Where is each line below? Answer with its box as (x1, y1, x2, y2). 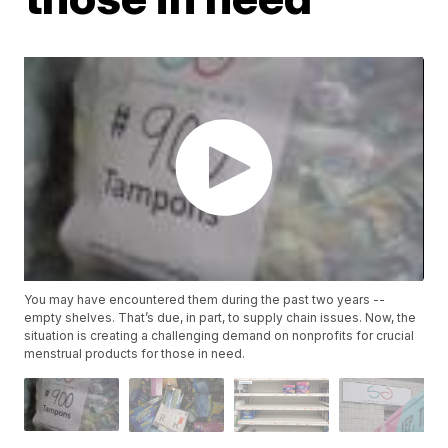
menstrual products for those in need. (24, 346, 246, 362)
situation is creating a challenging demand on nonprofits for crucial (24, 328, 415, 344)
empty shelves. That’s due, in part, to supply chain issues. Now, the (24, 310, 417, 326)
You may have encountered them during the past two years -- (24, 292, 386, 308)
